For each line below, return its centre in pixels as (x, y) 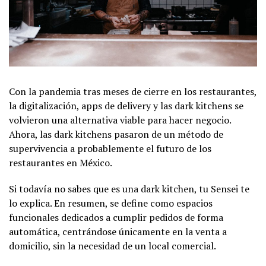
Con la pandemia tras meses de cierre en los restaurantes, (133, 91)
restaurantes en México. (61, 162)
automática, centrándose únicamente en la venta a (118, 231)
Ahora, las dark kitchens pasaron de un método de (116, 134)
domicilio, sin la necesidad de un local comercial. (113, 246)
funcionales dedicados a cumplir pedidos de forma (116, 217)
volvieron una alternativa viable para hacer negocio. (120, 120)
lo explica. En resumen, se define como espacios (111, 203)
